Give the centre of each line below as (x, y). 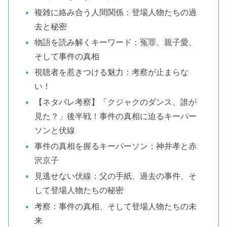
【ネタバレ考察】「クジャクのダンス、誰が (116, 102)
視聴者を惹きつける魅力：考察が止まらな (112, 72)
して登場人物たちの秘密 (79, 190)
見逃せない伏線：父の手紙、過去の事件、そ (116, 176)
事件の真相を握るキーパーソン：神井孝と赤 (116, 146)
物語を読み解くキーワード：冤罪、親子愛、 (116, 42)
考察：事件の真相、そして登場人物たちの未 (116, 206)
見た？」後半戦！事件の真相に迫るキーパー (116, 116)
